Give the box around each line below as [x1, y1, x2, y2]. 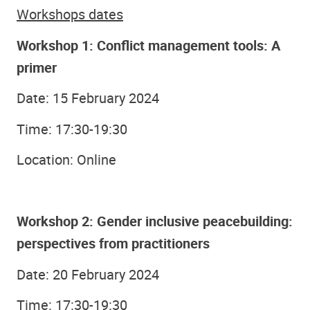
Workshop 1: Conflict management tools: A [17, 35, 280, 55]
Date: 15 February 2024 [17, 89, 159, 108]
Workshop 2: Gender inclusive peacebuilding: [17, 212, 293, 231]
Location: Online [17, 150, 116, 170]
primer [17, 57, 57, 77]
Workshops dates [17, 5, 123, 24]
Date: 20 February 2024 [17, 264, 159, 284]
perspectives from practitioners [17, 234, 210, 253]
